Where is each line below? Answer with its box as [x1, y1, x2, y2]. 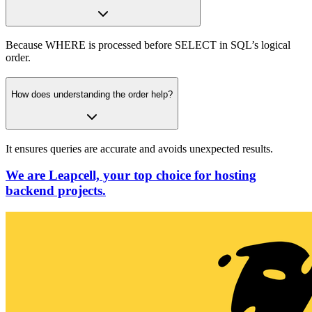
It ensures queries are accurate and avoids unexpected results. [6, 142, 273, 155]
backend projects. [6, 183, 106, 198]
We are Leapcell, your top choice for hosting [6, 168, 256, 183]
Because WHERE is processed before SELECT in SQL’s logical [6, 39, 290, 52]
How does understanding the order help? [11, 88, 173, 100]
